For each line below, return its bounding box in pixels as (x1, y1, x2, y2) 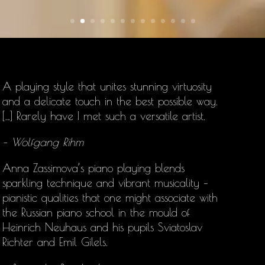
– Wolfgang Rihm (2, 135, 83, 148)
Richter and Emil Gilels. (2, 235, 108, 248)
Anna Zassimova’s (2, 161, 84, 174)
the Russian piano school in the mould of (2, 206, 190, 219)
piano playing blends (88, 161, 185, 174)
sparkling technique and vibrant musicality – (2, 176, 208, 189)
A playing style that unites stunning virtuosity (2, 80, 212, 93)
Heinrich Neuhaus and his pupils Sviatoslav (2, 221, 202, 234)
